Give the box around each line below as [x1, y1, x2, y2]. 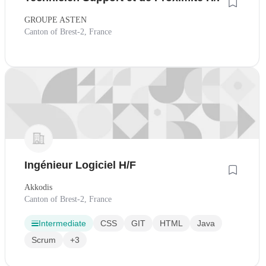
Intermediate [39, 218, 86, 229]
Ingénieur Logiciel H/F [24, 159, 136, 172]
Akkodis [24, 183, 52, 192]
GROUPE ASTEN [24, 15, 87, 24]
